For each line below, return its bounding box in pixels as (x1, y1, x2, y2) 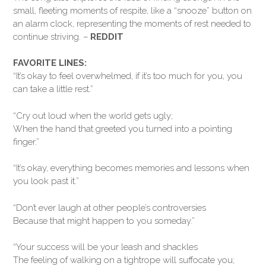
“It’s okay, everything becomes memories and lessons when (13, 163, 249, 173)
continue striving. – (13, 31, 90, 42)
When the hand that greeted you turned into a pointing (13, 123, 232, 134)
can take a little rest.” (13, 84, 93, 94)
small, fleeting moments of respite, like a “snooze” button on (13, 5, 252, 16)
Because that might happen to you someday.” (13, 215, 195, 226)
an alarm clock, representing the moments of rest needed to (13, 18, 251, 29)
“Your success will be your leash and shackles (13, 242, 198, 252)
